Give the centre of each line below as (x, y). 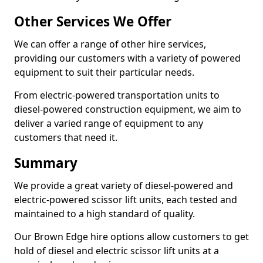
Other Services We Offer (93, 21)
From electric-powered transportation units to (117, 95)
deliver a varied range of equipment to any (109, 123)
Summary (46, 163)
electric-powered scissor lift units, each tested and (126, 200)
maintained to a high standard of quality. (104, 214)
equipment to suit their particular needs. (104, 72)
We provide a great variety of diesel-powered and (124, 186)
